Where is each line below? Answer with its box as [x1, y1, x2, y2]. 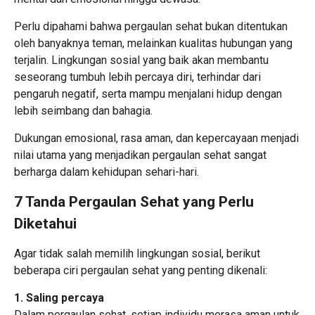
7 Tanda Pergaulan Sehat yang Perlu [14, 193, 254, 210]
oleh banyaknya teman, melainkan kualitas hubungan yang [14, 36, 292, 50]
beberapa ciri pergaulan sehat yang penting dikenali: [14, 263, 267, 277]
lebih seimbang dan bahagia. [14, 103, 153, 117]
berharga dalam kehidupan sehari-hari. [14, 165, 199, 179]
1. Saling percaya [14, 290, 104, 304]
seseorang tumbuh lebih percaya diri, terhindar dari [14, 70, 261, 84]
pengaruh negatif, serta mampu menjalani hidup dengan [14, 86, 282, 101]
